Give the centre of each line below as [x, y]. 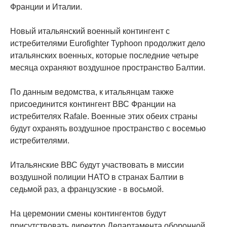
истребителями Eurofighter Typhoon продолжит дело [108, 43]
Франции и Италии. [46, 7]
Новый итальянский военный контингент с [90, 31]
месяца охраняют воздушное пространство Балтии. [108, 67]
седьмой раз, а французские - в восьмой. [87, 189]
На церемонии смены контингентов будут [88, 213]
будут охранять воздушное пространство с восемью [108, 128]
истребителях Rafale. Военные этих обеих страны [104, 116]
